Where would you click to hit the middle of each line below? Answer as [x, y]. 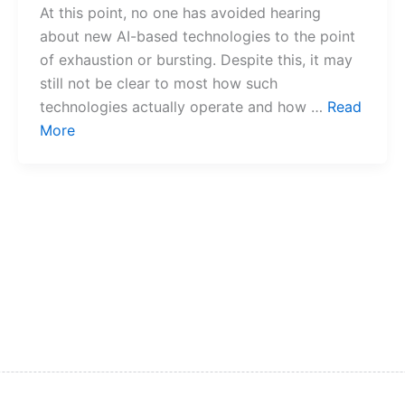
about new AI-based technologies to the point [197, 37]
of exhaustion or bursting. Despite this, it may [196, 60]
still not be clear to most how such [158, 84]
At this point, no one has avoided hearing [180, 13]
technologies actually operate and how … [183, 107]
